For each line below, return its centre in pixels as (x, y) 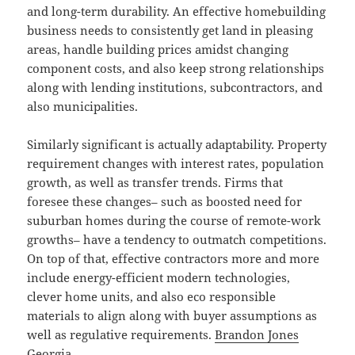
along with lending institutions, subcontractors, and (175, 88)
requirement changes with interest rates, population (176, 164)
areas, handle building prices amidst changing (158, 50)
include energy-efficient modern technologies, (159, 278)
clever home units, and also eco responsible (152, 297)
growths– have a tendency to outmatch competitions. (177, 240)
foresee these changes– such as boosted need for (165, 202)
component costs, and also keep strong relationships (176, 69)
